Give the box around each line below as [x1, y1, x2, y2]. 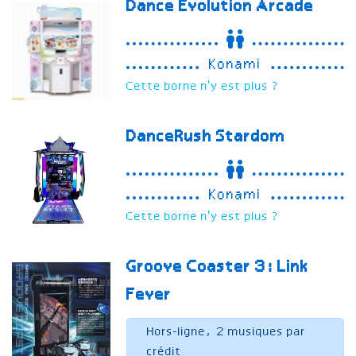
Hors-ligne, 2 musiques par [147, 326, 307, 339]
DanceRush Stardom [126, 129, 286, 147]
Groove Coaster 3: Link [126, 259, 310, 277]
